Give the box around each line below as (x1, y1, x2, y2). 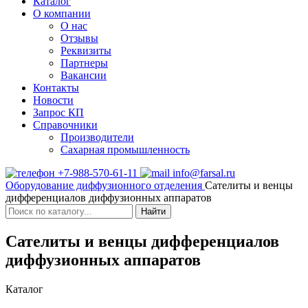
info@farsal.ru (170, 167, 235, 179)
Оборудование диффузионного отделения (5, 179, 205, 191)
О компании (33, 8, 91, 19)
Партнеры (60, 57, 108, 69)
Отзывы (60, 32, 98, 44)
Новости (33, 94, 74, 106)
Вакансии (60, 69, 107, 81)
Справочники (33, 119, 98, 131)
